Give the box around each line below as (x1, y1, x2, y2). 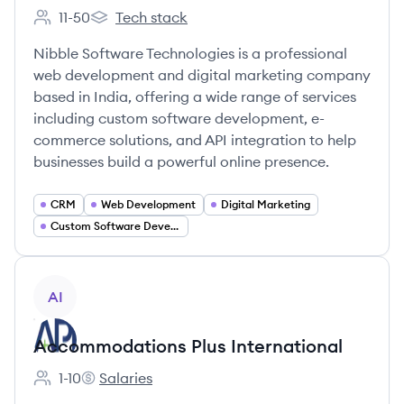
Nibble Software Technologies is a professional (33, 44, 347, 62)
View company (32, 276, 133, 294)
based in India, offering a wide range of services (33, 87, 356, 106)
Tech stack (115, 8, 188, 26)
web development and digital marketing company (33, 66, 371, 84)
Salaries (99, 369, 152, 387)
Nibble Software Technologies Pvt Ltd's (89, 17, 350, 36)
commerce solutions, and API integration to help (33, 131, 356, 149)
